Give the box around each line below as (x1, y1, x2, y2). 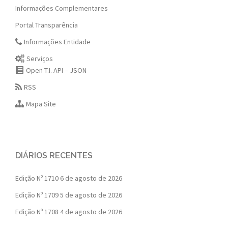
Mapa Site (26, 99, 56, 109)
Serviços (26, 54, 53, 64)
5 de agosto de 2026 (60, 190, 122, 200)
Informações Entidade (24, 37, 91, 47)
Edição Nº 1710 (15, 174, 59, 183)
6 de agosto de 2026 (60, 174, 122, 183)
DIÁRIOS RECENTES (15, 151, 93, 161)
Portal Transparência (15, 20, 78, 30)
